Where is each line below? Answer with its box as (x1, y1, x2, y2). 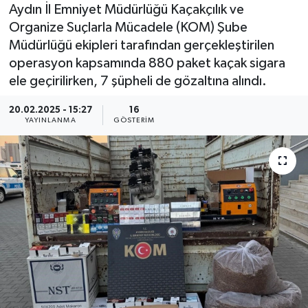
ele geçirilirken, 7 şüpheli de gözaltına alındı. (8, 74, 267, 88)
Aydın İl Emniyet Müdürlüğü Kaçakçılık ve (8, 2, 244, 16)
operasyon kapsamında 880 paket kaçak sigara (8, 56, 285, 70)
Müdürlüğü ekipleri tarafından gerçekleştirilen (8, 38, 274, 52)
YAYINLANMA (24, 117, 76, 124)
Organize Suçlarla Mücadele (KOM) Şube (8, 20, 247, 34)
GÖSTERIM (113, 117, 155, 124)
